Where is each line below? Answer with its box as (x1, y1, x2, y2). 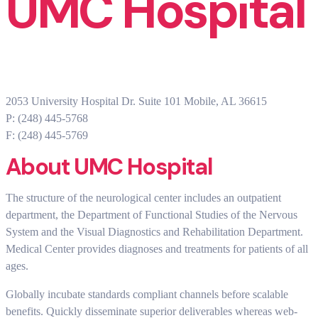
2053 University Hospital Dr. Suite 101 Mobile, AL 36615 (6, 95, 267, 108)
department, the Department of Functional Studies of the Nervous (6, 209, 297, 221)
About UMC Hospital (6, 152, 213, 182)
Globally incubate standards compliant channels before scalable (6, 288, 288, 301)
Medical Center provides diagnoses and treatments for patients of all (6, 243, 308, 256)
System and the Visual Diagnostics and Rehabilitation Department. (6, 226, 303, 238)
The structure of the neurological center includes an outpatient (6, 192, 281, 204)
